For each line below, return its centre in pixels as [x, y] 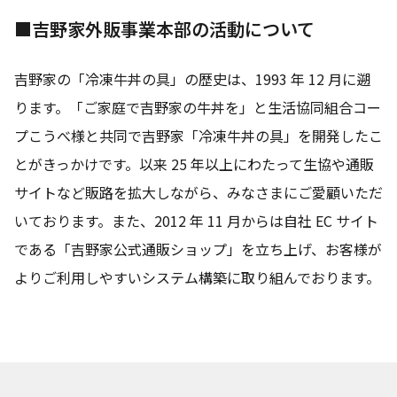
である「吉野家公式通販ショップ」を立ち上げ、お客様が [198, 249]
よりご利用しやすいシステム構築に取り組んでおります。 [197, 278]
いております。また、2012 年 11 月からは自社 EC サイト [196, 221]
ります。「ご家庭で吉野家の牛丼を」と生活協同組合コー [198, 108]
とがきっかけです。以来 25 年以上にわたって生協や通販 [194, 164]
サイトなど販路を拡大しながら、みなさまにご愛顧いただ [198, 193]
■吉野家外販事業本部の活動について [164, 29]
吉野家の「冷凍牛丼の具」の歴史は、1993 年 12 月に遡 [192, 79]
